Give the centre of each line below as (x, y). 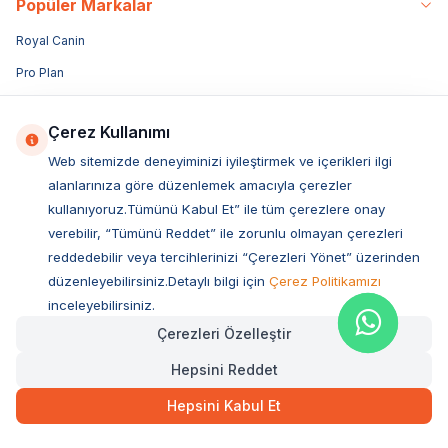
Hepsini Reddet (224, 369)
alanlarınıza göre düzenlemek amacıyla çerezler (200, 185)
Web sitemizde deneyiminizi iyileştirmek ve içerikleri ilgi (220, 161)
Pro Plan (40, 73)
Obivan (37, 361)
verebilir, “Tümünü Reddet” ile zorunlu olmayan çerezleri (225, 233)
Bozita (34, 105)
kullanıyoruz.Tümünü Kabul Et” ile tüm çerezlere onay (216, 209)
